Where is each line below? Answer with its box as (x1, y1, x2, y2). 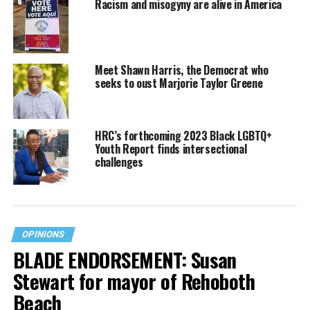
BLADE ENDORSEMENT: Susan (12, 244, 237, 274)
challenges (94, 153, 143, 170)
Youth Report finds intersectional (94, 140, 247, 157)
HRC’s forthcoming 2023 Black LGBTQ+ (94, 127, 272, 144)
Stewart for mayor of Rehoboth (12, 266, 255, 295)
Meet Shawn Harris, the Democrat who (94, 61, 268, 78)
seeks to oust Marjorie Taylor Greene (94, 74, 263, 91)
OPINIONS (20, 228, 66, 239)
